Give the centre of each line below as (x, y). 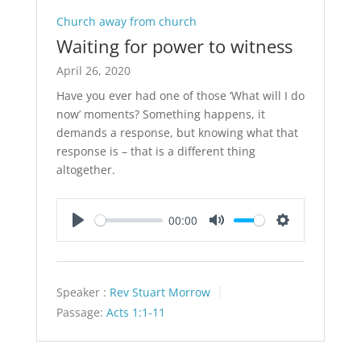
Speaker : (81, 293)
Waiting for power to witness (174, 46)
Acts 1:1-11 (135, 312)
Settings (304, 237)
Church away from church (126, 22)
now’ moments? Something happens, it (160, 114)
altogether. (85, 170)
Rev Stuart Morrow (160, 293)
